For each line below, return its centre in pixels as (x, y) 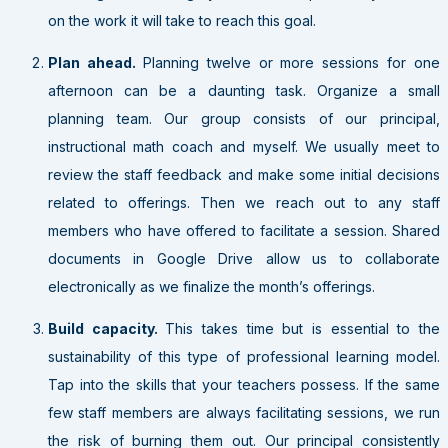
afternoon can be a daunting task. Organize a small (244, 90)
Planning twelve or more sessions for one (291, 62)
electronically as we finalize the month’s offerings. (211, 286)
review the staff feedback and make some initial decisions (244, 174)
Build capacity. (107, 328)
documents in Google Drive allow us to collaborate (244, 258)
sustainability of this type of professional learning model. (244, 356)
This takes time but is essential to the (303, 328)
